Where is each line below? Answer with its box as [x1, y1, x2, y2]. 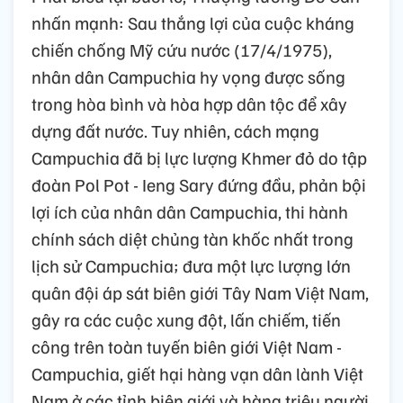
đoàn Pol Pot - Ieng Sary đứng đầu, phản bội [31, 172, 366, 196]
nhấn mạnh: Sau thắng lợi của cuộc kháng [31, 10, 354, 34]
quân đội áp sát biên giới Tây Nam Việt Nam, [31, 280, 369, 304]
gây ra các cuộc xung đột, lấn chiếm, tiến [31, 307, 341, 331]
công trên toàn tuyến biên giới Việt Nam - [31, 334, 342, 358]
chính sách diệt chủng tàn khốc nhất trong [31, 226, 354, 250]
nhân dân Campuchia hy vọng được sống [31, 64, 345, 88]
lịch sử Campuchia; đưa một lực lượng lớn [31, 253, 351, 277]
